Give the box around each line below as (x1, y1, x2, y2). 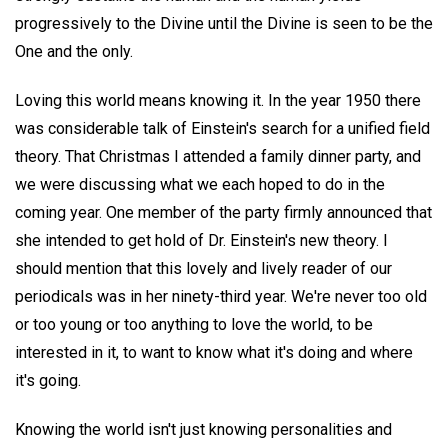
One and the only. (15, 42, 133, 62)
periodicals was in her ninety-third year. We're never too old (15, 286, 427, 306)
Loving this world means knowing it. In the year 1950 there (15, 90, 421, 110)
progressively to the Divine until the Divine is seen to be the (15, 14, 433, 34)
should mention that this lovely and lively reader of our (15, 258, 392, 278)
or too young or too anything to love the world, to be (15, 314, 373, 334)
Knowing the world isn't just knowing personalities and (15, 419, 392, 439)
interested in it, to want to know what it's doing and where (15, 342, 413, 362)
